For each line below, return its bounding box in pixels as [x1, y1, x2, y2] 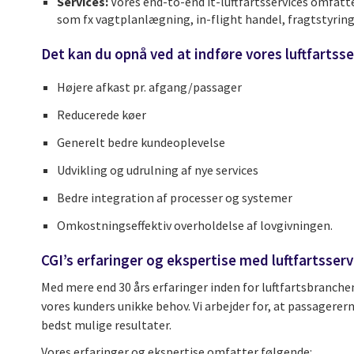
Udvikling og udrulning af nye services [57, 162, 258, 179]
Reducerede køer [57, 107, 146, 123]
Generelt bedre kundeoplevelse [57, 134, 225, 151]
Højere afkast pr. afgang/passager [57, 79, 242, 96]
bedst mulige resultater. [41, 317, 171, 333]
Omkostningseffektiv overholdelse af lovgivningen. [57, 217, 333, 234]
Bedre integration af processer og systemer [57, 190, 292, 206]
